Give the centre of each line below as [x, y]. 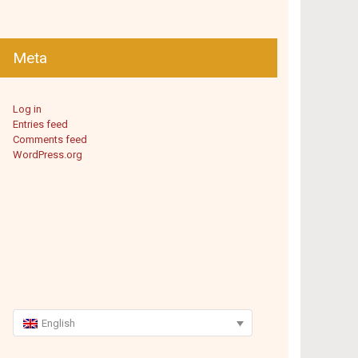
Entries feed [40, 124]
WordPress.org [48, 155]
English [59, 324]
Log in [27, 109]
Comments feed [50, 139]
